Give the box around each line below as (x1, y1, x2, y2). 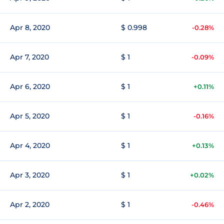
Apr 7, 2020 (10, 52, 49, 61)
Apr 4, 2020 (10, 141, 50, 150)
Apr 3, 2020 (10, 170, 49, 179)
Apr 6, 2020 (10, 82, 50, 91)
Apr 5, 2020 (10, 111, 49, 120)
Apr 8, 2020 (10, 23, 50, 32)
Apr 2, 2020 (10, 200, 49, 209)
